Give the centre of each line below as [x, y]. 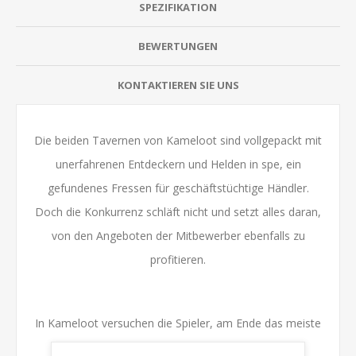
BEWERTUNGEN [178, 46]
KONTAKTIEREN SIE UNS [178, 85]
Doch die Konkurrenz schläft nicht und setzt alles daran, [178, 211]
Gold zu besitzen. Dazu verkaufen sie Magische [178, 346]
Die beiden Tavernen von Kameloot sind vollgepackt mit [178, 140]
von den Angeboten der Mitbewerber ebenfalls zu [178, 235]
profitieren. [178, 259]
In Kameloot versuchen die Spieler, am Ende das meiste [178, 323]
